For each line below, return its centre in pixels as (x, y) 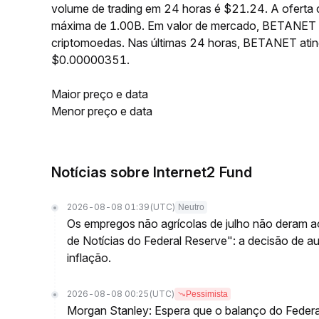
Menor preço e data (102, 111)
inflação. (89, 258)
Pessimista (207, 294)
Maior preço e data (100, 94)
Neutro (191, 207)
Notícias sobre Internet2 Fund (152, 172)
